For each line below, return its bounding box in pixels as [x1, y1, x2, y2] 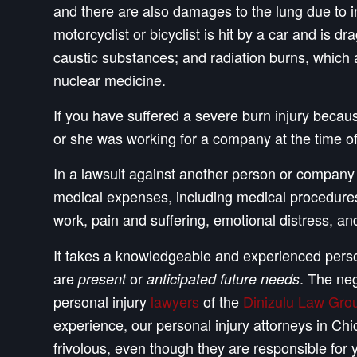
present [78, 268, 126, 288]
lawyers [151, 290, 199, 312]
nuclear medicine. [53, 69, 166, 90]
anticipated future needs [147, 268, 300, 288]
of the [199, 290, 243, 312]
